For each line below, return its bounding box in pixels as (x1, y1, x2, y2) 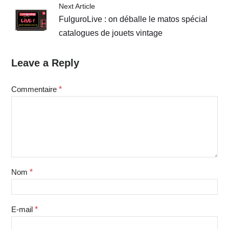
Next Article (59, 2, 96, 11)
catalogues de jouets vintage (59, 29, 163, 38)
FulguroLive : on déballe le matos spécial (59, 15, 208, 24)
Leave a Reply (11, 57, 79, 69)
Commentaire (11, 85, 59, 94)
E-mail (11, 205, 35, 214)
